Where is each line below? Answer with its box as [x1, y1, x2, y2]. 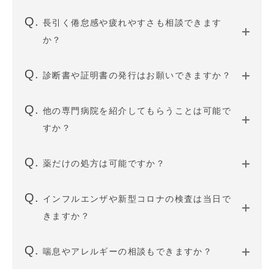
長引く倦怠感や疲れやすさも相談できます [43, 18, 222, 28]
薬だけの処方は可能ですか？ [43, 158, 166, 168]
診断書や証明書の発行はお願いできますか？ [43, 70, 231, 80]
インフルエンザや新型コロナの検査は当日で [43, 194, 231, 204]
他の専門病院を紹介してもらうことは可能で [43, 106, 231, 116]
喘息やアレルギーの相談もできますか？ [43, 246, 213, 256]
